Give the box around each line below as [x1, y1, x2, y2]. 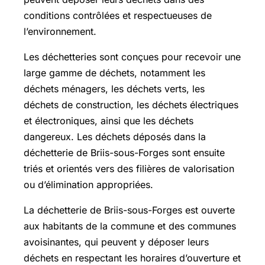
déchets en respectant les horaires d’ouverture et [24, 251, 241, 264]
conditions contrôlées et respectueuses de [24, 9, 212, 21]
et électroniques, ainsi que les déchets [24, 114, 193, 127]
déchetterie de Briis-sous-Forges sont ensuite [24, 146, 225, 159]
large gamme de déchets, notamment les [24, 66, 205, 79]
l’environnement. [24, 25, 96, 37]
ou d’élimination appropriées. [24, 178, 153, 190]
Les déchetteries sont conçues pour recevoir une [24, 50, 241, 63]
